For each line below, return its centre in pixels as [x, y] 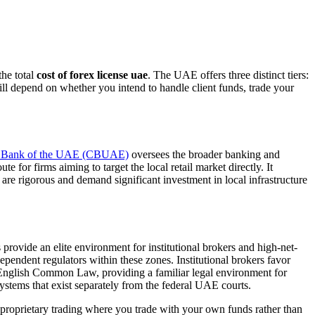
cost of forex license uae [92, 75]
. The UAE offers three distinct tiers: [228, 75]
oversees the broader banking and [204, 155]
